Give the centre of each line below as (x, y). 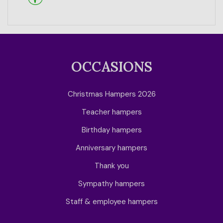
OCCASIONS (111, 66)
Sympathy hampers (111, 183)
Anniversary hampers (111, 148)
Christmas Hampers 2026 (111, 94)
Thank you (111, 166)
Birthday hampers (111, 130)
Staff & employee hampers (111, 201)
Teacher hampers (111, 112)
